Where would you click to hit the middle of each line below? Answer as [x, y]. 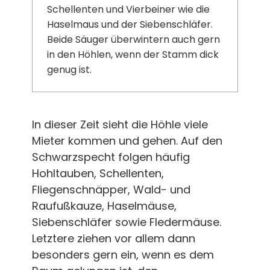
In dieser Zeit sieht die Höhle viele [120, 124]
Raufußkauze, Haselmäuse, [104, 206]
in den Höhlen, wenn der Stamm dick [133, 54]
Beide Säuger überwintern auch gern [133, 39]
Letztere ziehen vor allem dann [113, 238]
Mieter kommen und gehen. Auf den [127, 140]
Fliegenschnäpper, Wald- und [111, 189]
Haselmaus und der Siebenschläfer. [130, 24]
